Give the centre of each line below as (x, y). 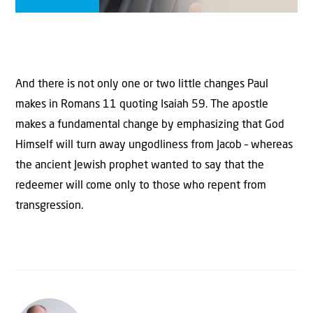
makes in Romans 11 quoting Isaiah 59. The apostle (142, 104)
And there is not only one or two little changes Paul (142, 84)
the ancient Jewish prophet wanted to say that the (140, 165)
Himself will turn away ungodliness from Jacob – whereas (154, 145)
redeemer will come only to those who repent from (141, 185)
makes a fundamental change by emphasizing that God (150, 125)
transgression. (49, 206)
